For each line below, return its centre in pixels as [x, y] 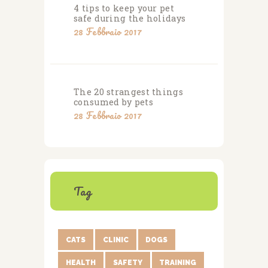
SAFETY [127, 262]
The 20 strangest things [128, 92]
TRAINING [178, 262]
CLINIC [115, 240]
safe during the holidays [130, 19]
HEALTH [80, 262]
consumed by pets [113, 102]
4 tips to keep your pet [124, 8]
